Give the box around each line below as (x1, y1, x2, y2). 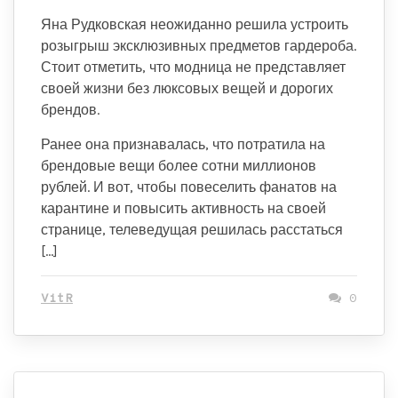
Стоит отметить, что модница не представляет (41, 59, 346, 76)
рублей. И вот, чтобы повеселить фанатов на (41, 179, 337, 195)
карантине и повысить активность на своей (41, 200, 326, 217)
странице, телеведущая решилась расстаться (41, 221, 343, 238)
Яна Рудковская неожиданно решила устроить (41, 16, 348, 33)
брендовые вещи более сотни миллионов (41, 157, 316, 174)
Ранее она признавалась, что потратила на (41, 136, 325, 153)
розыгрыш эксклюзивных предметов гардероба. (41, 37, 356, 54)
